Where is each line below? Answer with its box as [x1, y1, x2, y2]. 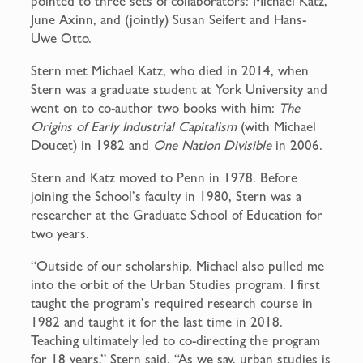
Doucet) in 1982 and [31, 137, 154, 154]
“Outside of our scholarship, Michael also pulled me [31, 258, 325, 275]
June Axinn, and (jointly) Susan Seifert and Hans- [31, 11, 307, 28]
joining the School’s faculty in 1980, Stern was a [31, 188, 302, 205]
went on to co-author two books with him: [31, 100, 280, 117]
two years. [31, 225, 90, 242]
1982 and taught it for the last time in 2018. [31, 314, 284, 331]
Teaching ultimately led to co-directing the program [31, 332, 321, 349]
